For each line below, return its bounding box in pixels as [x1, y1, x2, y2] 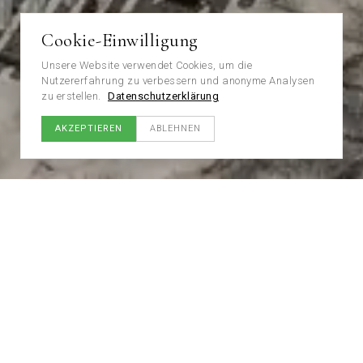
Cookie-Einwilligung [41, 29, 199, 51]
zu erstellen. [41, 90, 101, 102]
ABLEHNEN [150, 123, 201, 134]
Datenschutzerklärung [108, 90, 219, 102]
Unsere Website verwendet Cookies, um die [41, 59, 252, 71]
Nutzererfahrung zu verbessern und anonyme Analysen [41, 75, 314, 87]
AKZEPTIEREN [55, 123, 122, 134]
